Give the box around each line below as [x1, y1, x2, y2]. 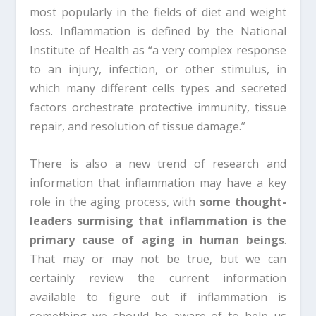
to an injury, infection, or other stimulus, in [30, 61, 286, 77]
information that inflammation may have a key [30, 174, 286, 190]
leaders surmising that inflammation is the [30, 212, 286, 229]
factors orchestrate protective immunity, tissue [30, 99, 286, 115]
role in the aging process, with [30, 193, 200, 209]
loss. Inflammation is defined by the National [30, 23, 286, 39]
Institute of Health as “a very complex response [30, 42, 286, 58]
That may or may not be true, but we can [30, 250, 286, 267]
